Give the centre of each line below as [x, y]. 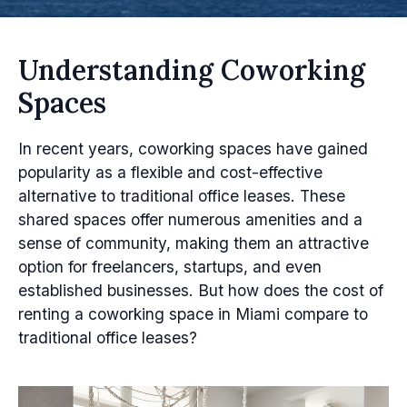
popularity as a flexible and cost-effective [170, 172]
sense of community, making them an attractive [194, 243]
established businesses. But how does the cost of [201, 290]
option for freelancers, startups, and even [170, 267]
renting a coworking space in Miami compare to [193, 314]
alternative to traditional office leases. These [182, 196]
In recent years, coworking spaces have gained [193, 149]
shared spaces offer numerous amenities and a [190, 219]
